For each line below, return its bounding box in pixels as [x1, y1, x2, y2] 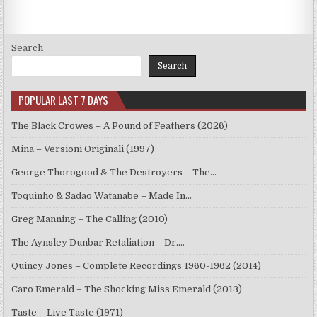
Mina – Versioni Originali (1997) [11, 144, 155, 155]
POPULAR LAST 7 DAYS [18, 92, 109, 108]
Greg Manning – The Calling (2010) [11, 214, 168, 225]
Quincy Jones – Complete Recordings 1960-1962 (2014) [11, 260, 262, 272]
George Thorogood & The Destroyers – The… [11, 167, 217, 178]
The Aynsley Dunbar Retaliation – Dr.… [11, 237, 185, 248]
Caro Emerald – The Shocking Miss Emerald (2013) [11, 284, 243, 295]
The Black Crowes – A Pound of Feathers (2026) [11, 120, 229, 132]
